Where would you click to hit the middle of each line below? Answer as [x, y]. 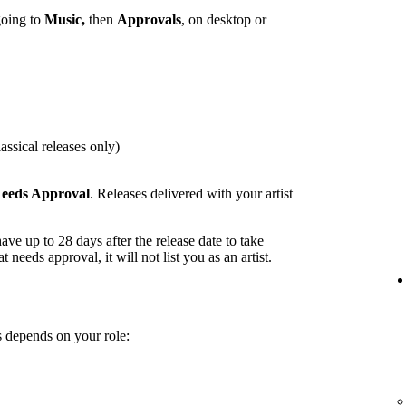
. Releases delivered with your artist [191, 194]
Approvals [149, 20]
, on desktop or [224, 20]
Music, [65, 20]
